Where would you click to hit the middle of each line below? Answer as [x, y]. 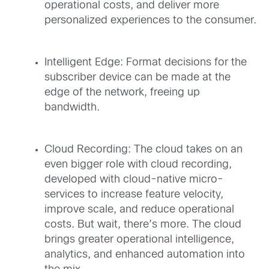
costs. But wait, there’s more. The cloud [143, 225]
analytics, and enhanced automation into [145, 255]
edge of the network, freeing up [122, 92]
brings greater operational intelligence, [139, 240]
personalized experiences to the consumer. [150, 20]
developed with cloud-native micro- [134, 180]
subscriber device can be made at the [138, 77]
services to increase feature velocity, [134, 195]
